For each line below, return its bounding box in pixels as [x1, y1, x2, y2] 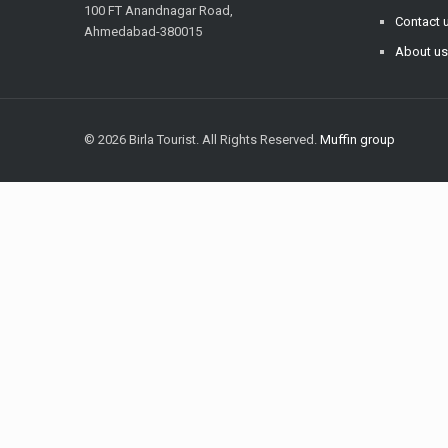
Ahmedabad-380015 [84, 24, 202, 39]
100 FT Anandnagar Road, [84, 3, 233, 18]
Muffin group [320, 132, 395, 147]
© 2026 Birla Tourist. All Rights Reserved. [84, 132, 320, 147]
